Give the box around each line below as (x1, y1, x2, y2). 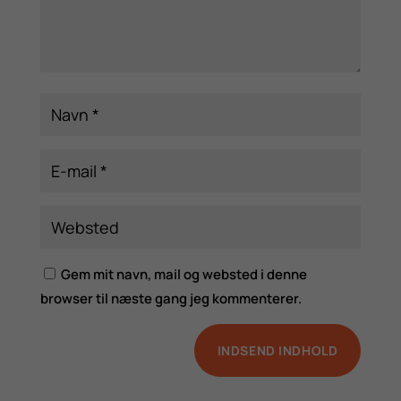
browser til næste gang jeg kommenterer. (39, 288, 302, 308)
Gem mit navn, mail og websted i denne (60, 264, 307, 284)
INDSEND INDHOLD (217, 341, 338, 359)
